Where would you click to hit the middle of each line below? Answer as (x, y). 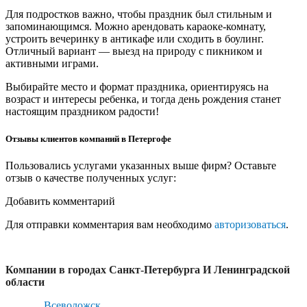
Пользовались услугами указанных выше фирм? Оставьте (141, 165)
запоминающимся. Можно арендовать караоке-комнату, (136, 27)
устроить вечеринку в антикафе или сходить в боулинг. (135, 39)
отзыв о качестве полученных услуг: (91, 177)
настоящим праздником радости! (82, 112)
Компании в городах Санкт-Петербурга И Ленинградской (148, 269)
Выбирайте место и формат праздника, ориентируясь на (137, 87)
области (25, 282)
